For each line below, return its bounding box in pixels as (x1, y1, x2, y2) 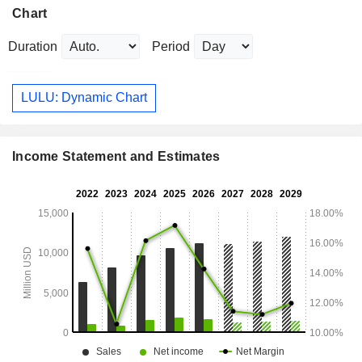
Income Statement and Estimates (12, 149, 221, 163)
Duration (8, 39, 57, 53)
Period (152, 39, 190, 53)
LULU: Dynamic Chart (21, 90, 147, 105)
